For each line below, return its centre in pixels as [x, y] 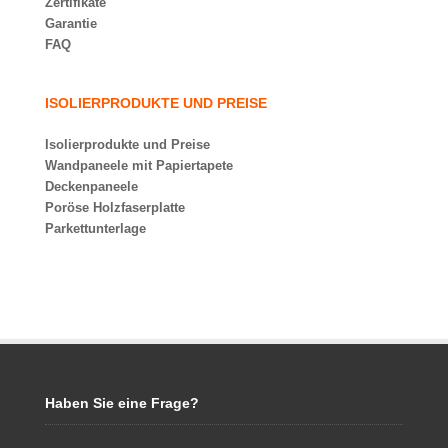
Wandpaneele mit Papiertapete [139, 165]
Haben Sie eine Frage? [122, 403]
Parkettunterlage [95, 228]
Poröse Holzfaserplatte [115, 207]
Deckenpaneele [91, 186]
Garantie [71, 23]
